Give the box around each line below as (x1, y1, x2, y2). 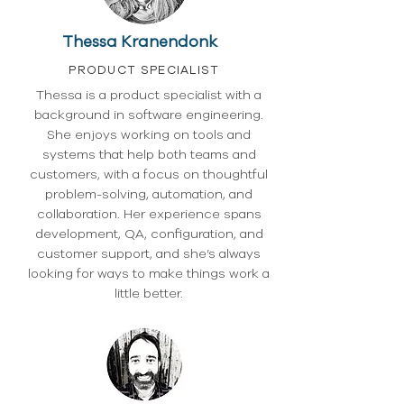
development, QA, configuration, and (34, 225, 263, 243)
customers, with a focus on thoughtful (30, 166, 268, 183)
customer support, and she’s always (37, 245, 261, 262)
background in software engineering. (34, 106, 263, 124)
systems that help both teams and (41, 146, 256, 163)
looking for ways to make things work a (28, 265, 270, 282)
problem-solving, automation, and (45, 186, 252, 203)
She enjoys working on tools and (47, 126, 251, 143)
